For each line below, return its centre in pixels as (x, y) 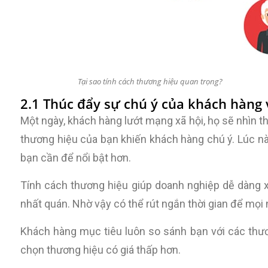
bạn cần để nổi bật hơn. (77, 158)
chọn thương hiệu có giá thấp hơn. (100, 250)
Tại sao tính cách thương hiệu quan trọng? (150, 81)
